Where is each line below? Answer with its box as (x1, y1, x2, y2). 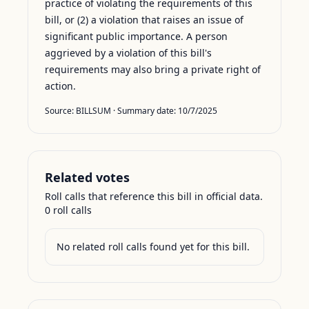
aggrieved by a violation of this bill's (45, 46, 212, 59)
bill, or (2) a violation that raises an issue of (45, 13, 243, 26)
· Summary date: (111, 105, 178, 117)
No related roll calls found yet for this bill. (57, 240, 250, 253)
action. (45, 79, 76, 92)
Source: (45, 105, 76, 117)
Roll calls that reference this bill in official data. (45, 190, 263, 203)
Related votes (45, 169, 130, 186)
